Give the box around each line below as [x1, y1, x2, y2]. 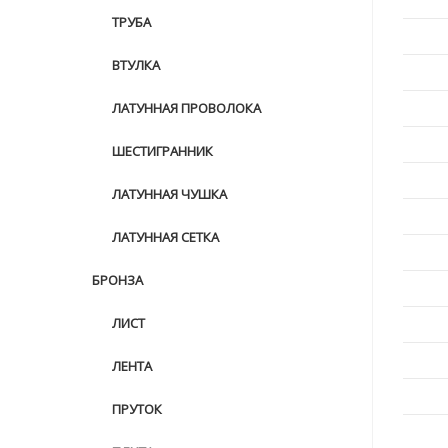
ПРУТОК [112, 400, 162, 418]
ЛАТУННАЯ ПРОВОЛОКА [112, 99, 261, 117]
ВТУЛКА [112, 56, 160, 74]
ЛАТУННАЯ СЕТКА [112, 228, 219, 246]
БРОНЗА [92, 271, 143, 289]
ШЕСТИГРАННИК [112, 142, 213, 160]
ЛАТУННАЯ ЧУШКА [112, 185, 227, 203]
